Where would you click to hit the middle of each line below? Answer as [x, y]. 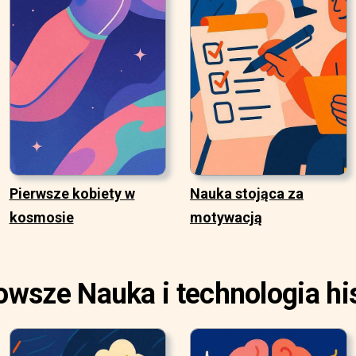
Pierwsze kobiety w [72, 194]
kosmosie [41, 218]
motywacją [226, 218]
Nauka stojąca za [247, 194]
